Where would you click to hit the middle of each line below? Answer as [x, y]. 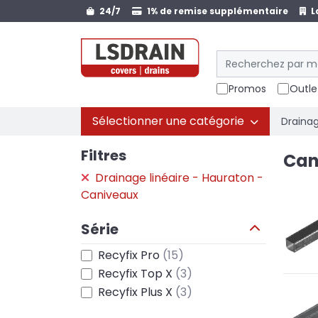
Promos [248, 89]
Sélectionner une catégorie [168, 121]
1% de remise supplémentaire [216, 11]
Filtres [104, 155]
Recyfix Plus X [137, 292]
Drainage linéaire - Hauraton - [178, 178]
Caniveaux [110, 195]
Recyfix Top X [137, 274]
